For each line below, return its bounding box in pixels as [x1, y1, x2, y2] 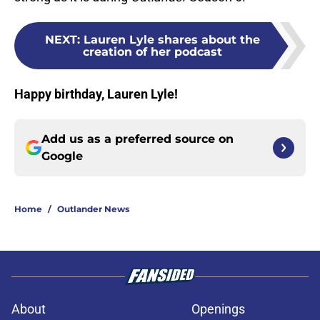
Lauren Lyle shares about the [83, 33, 260, 47]
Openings [191, 301, 245, 317]
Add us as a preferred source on [41, 132, 234, 146]
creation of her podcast [82, 45, 222, 59]
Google [41, 149, 83, 164]
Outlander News [57, 204, 129, 215]
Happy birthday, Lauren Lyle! [14, 86, 178, 102]
